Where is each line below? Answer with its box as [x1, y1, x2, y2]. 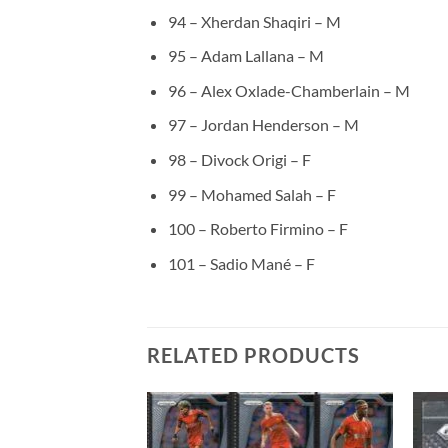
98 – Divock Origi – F [167, 150, 311, 170]
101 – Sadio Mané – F [167, 253, 315, 273]
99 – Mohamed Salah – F [167, 184, 336, 204]
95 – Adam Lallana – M [167, 46, 324, 66]
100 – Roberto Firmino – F [167, 219, 348, 239]
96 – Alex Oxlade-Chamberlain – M [167, 80, 410, 100]
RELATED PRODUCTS [147, 342, 360, 367]
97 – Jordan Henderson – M [167, 115, 359, 135]
